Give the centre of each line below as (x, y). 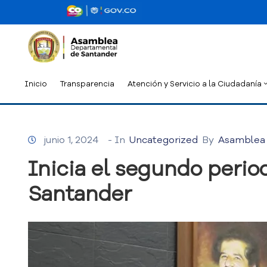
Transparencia (87, 84)
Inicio (36, 84)
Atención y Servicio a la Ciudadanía (195, 84)
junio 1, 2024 (71, 140)
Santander (80, 194)
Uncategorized (164, 140)
